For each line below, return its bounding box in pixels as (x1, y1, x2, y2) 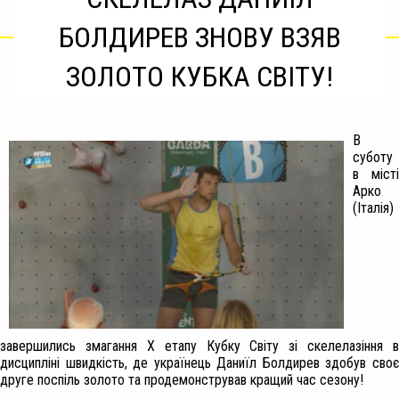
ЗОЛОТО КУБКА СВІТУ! (66, 60, 333, 94)
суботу (353, 149, 393, 166)
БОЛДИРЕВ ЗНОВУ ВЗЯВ (58, 20, 341, 54)
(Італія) (353, 199, 394, 216)
